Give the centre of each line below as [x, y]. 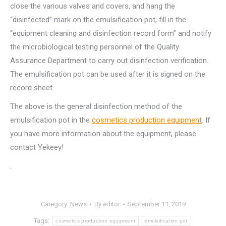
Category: [55, 204]
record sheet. [32, 88]
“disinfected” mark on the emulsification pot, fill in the [98, 20]
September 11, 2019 [156, 204]
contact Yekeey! [37, 147]
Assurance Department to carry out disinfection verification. [109, 61]
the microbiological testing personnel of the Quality [95, 47]
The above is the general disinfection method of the [96, 106]
